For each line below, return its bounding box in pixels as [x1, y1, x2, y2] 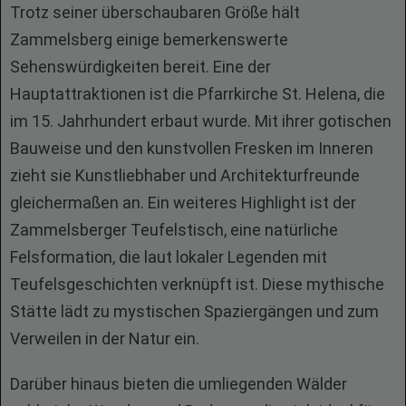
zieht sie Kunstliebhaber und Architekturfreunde [10, 166, 360, 185]
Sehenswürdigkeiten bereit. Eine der [10, 57, 271, 76]
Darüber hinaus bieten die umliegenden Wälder [10, 374, 347, 393]
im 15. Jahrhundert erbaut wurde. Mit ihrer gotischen [10, 111, 391, 130]
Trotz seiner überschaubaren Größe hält [10, 3, 300, 22]
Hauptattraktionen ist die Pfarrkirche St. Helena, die [10, 84, 385, 103]
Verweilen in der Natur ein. [10, 329, 199, 348]
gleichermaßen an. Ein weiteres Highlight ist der [10, 193, 356, 212]
